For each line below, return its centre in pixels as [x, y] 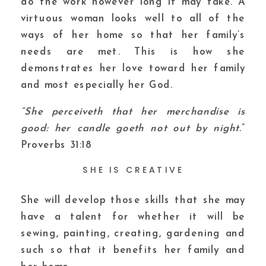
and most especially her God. [97, 85]
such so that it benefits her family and [133, 250]
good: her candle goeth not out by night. [131, 129]
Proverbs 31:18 [56, 145]
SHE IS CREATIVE [133, 170]
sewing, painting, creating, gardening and [133, 233]
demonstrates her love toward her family [133, 69]
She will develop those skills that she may [133, 200]
